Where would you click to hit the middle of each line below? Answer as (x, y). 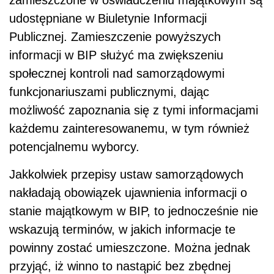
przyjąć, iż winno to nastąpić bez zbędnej (120, 266)
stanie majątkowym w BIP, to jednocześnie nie (134, 211)
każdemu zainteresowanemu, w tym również (129, 128)
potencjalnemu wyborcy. (74, 146)
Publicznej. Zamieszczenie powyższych (115, 36)
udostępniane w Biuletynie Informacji (108, 18)
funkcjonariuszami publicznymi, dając (109, 91)
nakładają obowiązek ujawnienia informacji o (128, 192)
